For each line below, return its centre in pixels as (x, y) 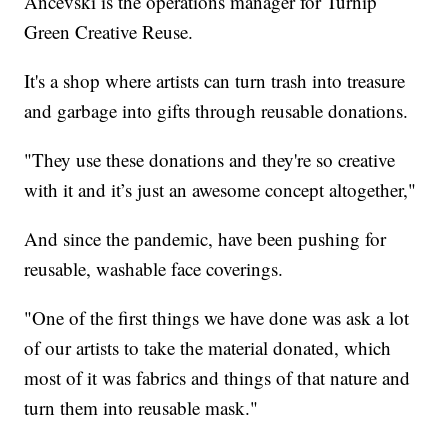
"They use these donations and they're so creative (210, 159)
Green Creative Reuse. (109, 31)
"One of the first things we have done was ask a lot (217, 317)
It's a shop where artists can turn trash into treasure (215, 80)
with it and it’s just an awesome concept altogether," (220, 189)
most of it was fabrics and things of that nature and (217, 377)
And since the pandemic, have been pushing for (205, 238)
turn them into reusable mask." (141, 407)
